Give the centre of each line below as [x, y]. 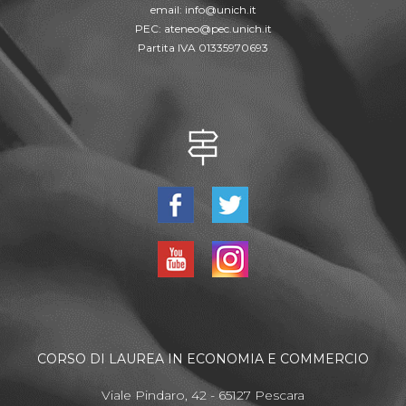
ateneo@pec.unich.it [217, 29]
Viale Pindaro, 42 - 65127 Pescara [203, 396]
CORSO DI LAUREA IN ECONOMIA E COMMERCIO [203, 359]
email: [167, 10]
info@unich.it [220, 10]
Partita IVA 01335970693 [203, 48]
